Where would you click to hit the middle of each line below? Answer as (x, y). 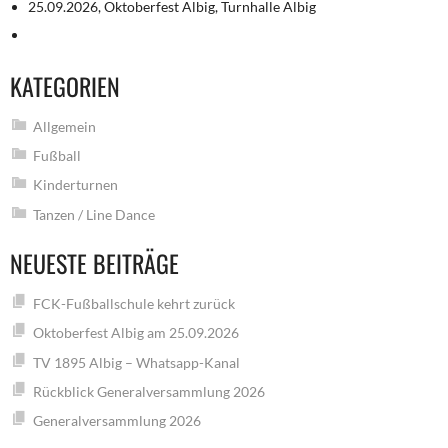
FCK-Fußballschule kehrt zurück (133, 303)
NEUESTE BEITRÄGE (94, 262)
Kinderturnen (75, 185)
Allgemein (64, 126)
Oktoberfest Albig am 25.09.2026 (135, 333)
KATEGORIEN (65, 85)
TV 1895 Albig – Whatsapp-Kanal (136, 362)
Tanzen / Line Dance (93, 214)
